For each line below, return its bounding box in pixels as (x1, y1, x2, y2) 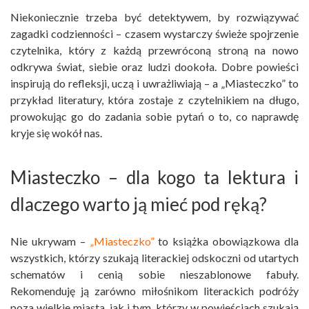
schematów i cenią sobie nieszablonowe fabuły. (10, 268, 299, 281)
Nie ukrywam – (10, 235, 90, 248)
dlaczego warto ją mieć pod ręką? (10, 193, 267, 216)
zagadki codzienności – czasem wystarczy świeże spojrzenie (10, 26, 299, 40)
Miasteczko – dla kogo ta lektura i (10, 166, 299, 189)
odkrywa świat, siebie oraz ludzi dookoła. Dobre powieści (10, 59, 299, 73)
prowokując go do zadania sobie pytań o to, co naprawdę (10, 109, 299, 123)
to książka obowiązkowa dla (154, 235, 299, 248)
